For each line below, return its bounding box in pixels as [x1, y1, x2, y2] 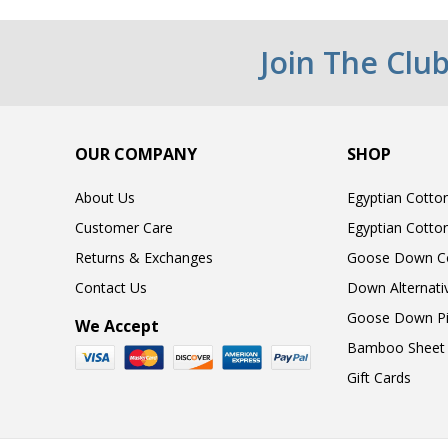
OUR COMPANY [75, 142, 197, 165]
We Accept [75, 314, 159, 337]
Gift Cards [346, 367, 411, 387]
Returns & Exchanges [75, 247, 213, 267]
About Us [75, 187, 135, 207]
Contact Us [75, 277, 147, 297]
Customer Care [75, 217, 173, 237]
